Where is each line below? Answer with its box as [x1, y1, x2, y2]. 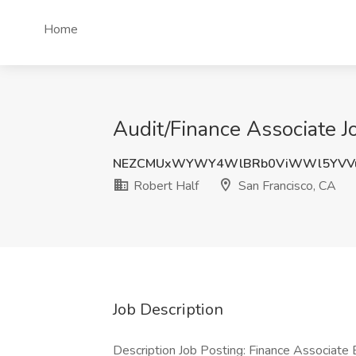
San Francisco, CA [235, 177, 336, 195]
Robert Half [130, 177, 199, 195]
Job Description [113, 299, 223, 320]
